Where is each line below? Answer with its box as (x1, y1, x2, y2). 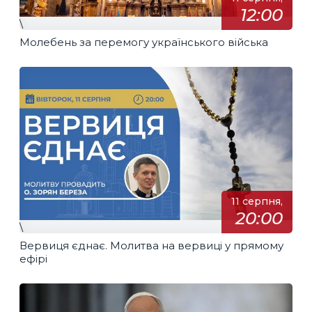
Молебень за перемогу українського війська (19, 35, 268, 49)
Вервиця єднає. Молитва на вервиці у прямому (19, 238, 283, 252)
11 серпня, (231, 195, 283, 208)
